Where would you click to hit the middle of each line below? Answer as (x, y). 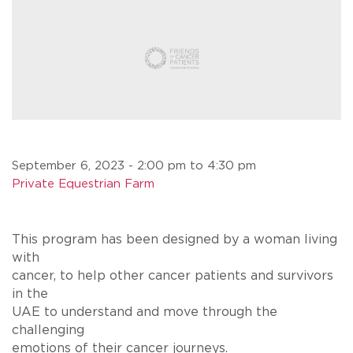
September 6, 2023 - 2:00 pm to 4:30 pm (134, 165)
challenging (48, 330)
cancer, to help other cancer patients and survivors (173, 275)
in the (30, 294)
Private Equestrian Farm (83, 184)
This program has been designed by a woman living (175, 239)
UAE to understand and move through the (145, 312)
